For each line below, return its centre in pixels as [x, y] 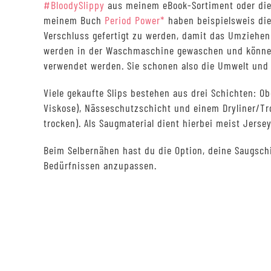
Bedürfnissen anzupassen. [100, 165]
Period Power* [135, 20]
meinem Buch [74, 20]
